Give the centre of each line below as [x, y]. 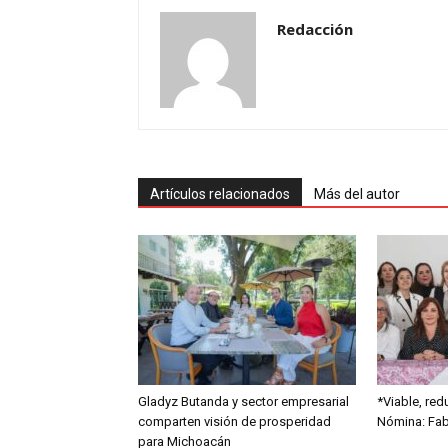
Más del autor [357, 194]
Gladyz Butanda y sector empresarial [243, 401]
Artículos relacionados [220, 194]
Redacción [315, 29]
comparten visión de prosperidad [234, 421]
